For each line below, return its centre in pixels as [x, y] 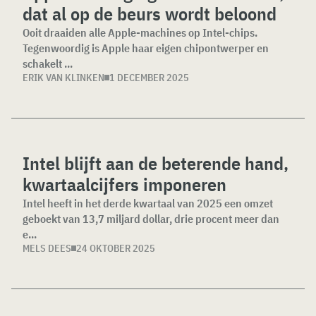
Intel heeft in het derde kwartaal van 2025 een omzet [148, 203]
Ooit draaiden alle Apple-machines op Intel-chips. [140, 32]
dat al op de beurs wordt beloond [150, 13]
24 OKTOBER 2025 [116, 248]
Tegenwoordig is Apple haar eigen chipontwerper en [146, 48]
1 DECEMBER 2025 [149, 78]
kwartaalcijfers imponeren [124, 184]
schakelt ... [48, 63]
